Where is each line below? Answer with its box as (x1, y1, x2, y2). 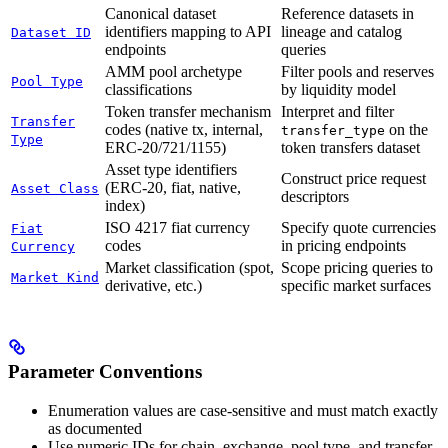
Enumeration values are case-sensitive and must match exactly (48, 401, 438, 419)
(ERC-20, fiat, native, (105, 178, 241, 196)
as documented (48, 419, 142, 437)
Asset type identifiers (105, 160, 237, 178)
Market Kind (11, 269, 99, 285)
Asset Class (11, 180, 99, 196)
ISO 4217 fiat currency (105, 218, 250, 236)
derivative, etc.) (105, 276, 202, 294)
